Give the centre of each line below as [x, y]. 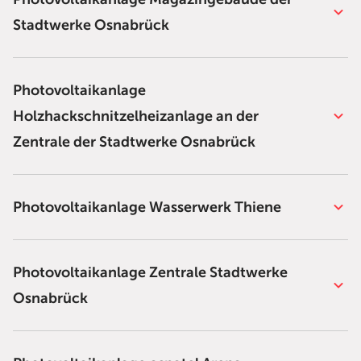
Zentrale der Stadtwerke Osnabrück [134, 142]
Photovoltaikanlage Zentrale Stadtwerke [150, 272]
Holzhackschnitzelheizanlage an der [136, 116]
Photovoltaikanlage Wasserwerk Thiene [147, 207]
